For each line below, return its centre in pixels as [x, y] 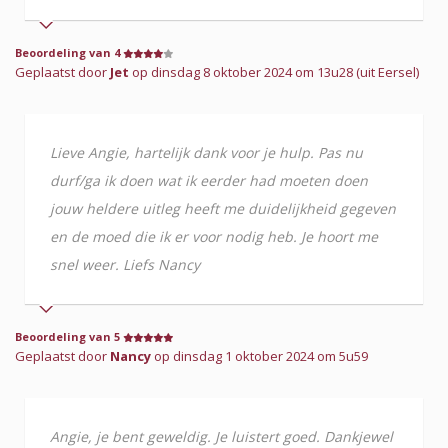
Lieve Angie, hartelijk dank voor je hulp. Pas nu [206, 152]
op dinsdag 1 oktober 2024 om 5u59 [261, 355]
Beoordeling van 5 [69, 336]
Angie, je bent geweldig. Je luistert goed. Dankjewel [221, 436]
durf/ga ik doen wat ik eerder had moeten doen [209, 180]
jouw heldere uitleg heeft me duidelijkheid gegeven [223, 208]
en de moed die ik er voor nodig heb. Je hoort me [214, 236]
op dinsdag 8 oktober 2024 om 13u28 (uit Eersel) [274, 71]
